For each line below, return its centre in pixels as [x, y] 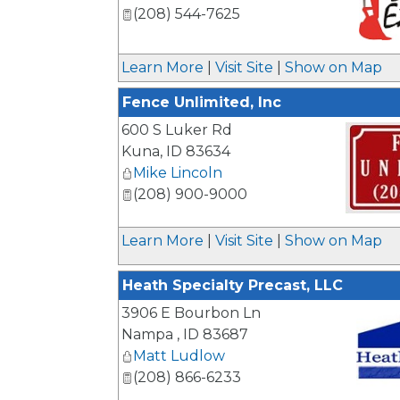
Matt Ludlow [179, 356]
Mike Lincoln [178, 173]
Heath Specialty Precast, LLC [233, 285]
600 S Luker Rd [177, 130]
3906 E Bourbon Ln [191, 313]
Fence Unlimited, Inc [202, 102]
